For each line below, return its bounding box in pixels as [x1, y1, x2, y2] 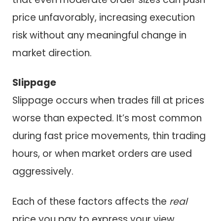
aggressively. [12, 165, 74, 179]
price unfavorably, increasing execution [12, 10, 195, 24]
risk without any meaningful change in [12, 28, 186, 42]
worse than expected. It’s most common [12, 111, 202, 125]
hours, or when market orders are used [12, 147, 192, 161]
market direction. [12, 46, 92, 60]
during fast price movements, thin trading [12, 129, 206, 143]
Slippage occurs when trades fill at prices [12, 94, 204, 108]
